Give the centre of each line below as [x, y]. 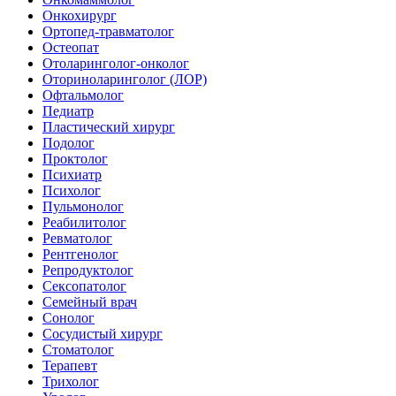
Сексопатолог [84, 286]
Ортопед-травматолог [108, 31]
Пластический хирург [109, 126]
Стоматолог [78, 349]
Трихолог [71, 381]
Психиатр [72, 174]
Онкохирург [80, 15]
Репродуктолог [88, 270]
